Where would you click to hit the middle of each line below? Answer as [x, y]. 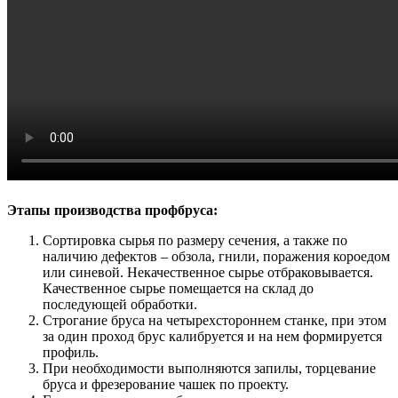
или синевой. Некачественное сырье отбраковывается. [208, 273]
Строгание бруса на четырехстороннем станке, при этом [215, 321]
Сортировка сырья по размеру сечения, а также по [195, 241]
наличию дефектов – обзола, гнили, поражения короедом [216, 257]
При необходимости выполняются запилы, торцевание [209, 369]
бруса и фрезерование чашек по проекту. [166, 385]
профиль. [71, 353]
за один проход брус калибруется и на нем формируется [212, 337]
